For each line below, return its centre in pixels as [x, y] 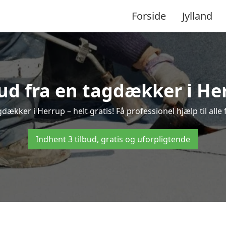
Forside [149, 16]
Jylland [197, 16]
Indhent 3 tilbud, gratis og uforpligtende [113, 139]
